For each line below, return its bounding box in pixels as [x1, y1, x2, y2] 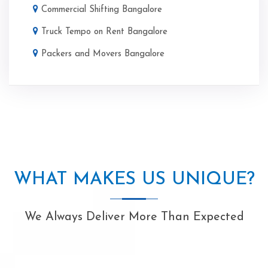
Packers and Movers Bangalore [41, 49, 165, 59]
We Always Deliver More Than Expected [24, 211, 244, 223]
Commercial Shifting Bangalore [41, 5, 162, 14]
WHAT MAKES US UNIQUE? [13, 170, 255, 189]
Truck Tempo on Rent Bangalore [41, 27, 167, 36]
